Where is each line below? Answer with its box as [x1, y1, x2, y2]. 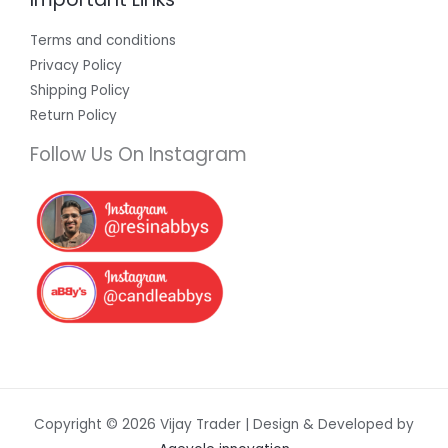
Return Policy [30, 105, 117, 125]
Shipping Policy [30, 80, 130, 100]
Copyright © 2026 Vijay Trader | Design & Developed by [34, 414, 414, 434]
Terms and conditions [30, 30, 176, 50]
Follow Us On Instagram [30, 140, 247, 168]
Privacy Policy [30, 55, 122, 75]
